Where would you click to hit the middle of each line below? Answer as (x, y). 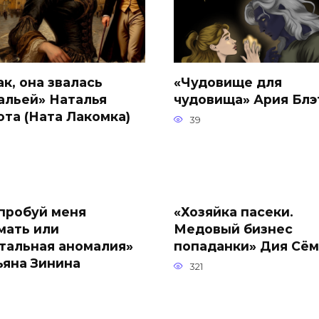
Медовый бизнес (233, 229)
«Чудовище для (228, 82)
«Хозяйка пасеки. (234, 211)
